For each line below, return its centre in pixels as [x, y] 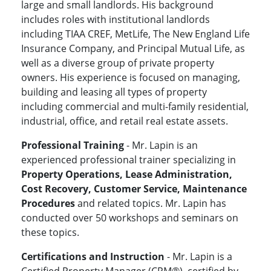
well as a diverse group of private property [118, 63]
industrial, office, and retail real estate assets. [126, 121]
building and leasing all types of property [114, 92]
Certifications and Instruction [93, 257]
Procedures [48, 204]
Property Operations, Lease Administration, [127, 175]
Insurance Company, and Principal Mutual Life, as [133, 49]
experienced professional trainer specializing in [129, 160]
